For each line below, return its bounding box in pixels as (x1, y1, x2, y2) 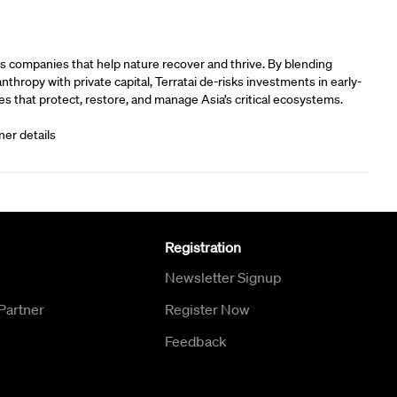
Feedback (164, 331, 227, 350)
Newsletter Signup (164, 268, 282, 286)
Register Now (164, 300, 250, 318)
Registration (164, 237, 241, 256)
